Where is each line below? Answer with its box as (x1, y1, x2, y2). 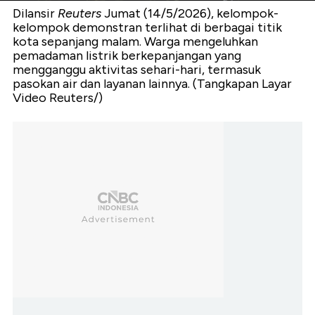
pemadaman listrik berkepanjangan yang (13, 48, 241, 64)
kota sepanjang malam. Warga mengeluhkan (13, 34, 258, 50)
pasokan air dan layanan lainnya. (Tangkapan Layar (13, 76, 292, 92)
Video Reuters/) (13, 90, 103, 106)
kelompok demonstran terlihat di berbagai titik (13, 20, 282, 36)
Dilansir (13, 6, 58, 22)
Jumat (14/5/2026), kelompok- (101, 6, 278, 22)
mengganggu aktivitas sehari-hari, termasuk (13, 62, 261, 78)
